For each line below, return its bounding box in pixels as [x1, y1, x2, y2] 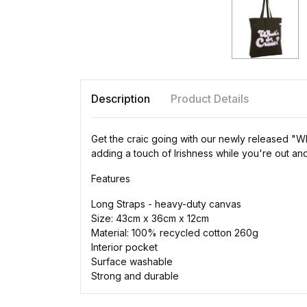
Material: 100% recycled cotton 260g [91, 226, 258, 238]
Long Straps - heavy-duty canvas [91, 197, 241, 210]
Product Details [171, 91, 249, 106]
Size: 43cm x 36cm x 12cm [91, 212, 209, 224]
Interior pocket [91, 241, 158, 253]
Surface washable [91, 255, 173, 267]
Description [91, 91, 150, 106]
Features [91, 172, 130, 184]
